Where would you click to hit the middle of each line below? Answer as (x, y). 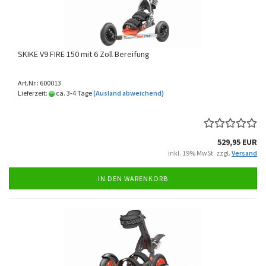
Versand (244, 153)
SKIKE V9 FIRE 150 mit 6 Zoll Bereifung (84, 54)
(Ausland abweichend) (129, 93)
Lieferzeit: (33, 93)
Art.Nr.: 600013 (39, 83)
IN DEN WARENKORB (133, 178)
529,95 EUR (237, 142)
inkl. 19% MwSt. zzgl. (200, 153)
